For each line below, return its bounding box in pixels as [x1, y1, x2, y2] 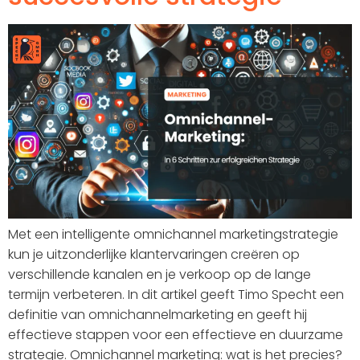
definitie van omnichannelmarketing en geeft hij [8, 305, 307, 324]
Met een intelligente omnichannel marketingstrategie [8, 224, 338, 243]
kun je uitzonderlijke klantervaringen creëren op [8, 244, 300, 264]
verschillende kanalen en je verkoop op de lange [8, 264, 311, 284]
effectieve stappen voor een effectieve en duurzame [8, 325, 343, 344]
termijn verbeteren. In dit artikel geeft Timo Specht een [8, 284, 344, 304]
